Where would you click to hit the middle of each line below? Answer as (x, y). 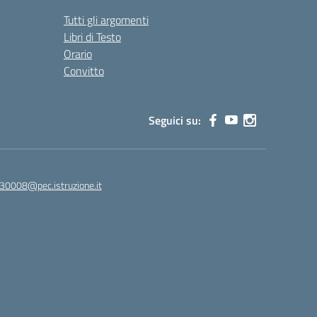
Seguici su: (175, 120)
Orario (78, 54)
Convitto (84, 71)
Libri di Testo (92, 37)
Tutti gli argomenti (106, 20)
